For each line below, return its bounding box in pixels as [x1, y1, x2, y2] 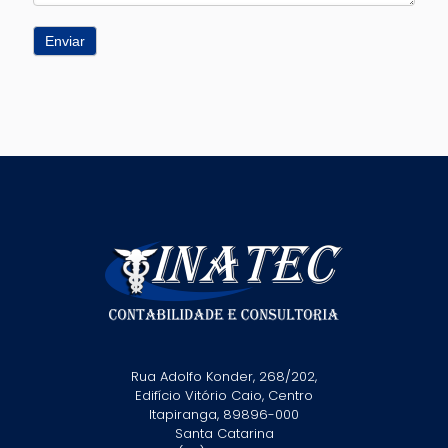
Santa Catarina [174, 423, 274, 443]
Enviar [45, 32, 85, 49]
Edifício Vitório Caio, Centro [135, 385, 313, 405]
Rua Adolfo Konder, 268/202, [131, 366, 317, 386]
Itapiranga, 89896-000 [149, 404, 299, 424]
